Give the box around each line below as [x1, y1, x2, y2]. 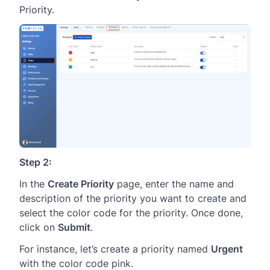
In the [19, 178, 48, 190]
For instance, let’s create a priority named [19, 243, 211, 256]
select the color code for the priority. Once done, [19, 207, 243, 219]
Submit [58, 221, 90, 234]
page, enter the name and [114, 178, 234, 190]
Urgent [211, 243, 243, 256]
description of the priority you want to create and [19, 192, 246, 205]
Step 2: [19, 156, 52, 169]
